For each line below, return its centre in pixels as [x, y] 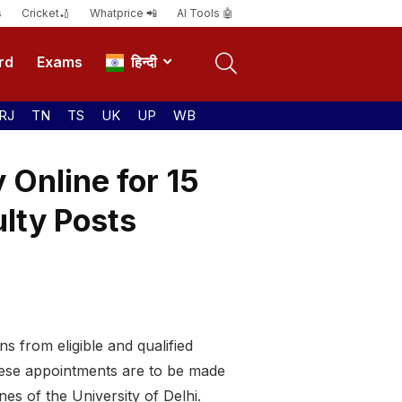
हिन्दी [140, 62]
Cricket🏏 [46, 13]
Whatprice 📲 [123, 13]
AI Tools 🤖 [205, 13]
